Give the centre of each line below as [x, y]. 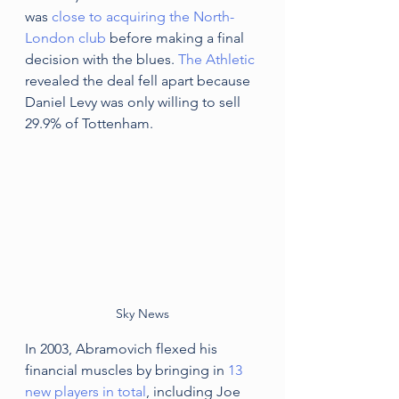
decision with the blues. [102, 59]
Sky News [142, 313]
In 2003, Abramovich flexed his [123, 348]
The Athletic [218, 59]
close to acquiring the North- [143, 16]
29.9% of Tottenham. [91, 123]
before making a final [177, 38]
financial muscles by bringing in [126, 370]
